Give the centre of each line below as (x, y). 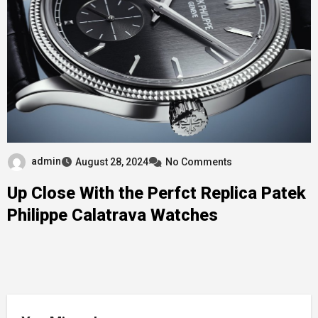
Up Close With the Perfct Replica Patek (156, 193)
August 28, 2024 (111, 161)
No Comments (198, 161)
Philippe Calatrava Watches (112, 215)
